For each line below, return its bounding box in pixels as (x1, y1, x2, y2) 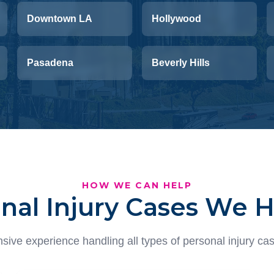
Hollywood (152, 13, 201, 24)
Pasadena (27, 57, 73, 68)
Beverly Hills (152, 57, 210, 68)
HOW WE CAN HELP (81, 180, 193, 191)
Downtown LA (27, 13, 92, 24)
